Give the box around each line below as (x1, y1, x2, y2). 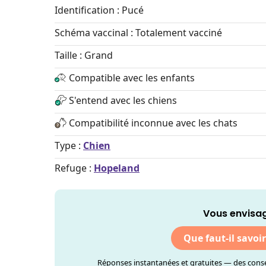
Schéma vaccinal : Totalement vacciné (55, 26, 222, 39)
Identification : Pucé (55, 4, 144, 17)
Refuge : (55, 161, 94, 175)
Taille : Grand (55, 49, 113, 62)
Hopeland (94, 161, 140, 175)
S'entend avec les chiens (69, 94, 177, 107)
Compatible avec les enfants (69, 71, 195, 84)
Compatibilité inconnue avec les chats (69, 116, 237, 129)
